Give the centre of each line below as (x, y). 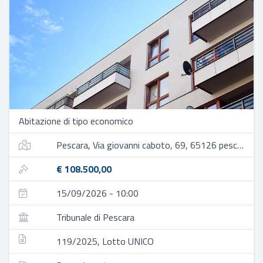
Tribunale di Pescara (95, 217)
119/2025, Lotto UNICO (105, 241)
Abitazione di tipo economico (76, 121)
